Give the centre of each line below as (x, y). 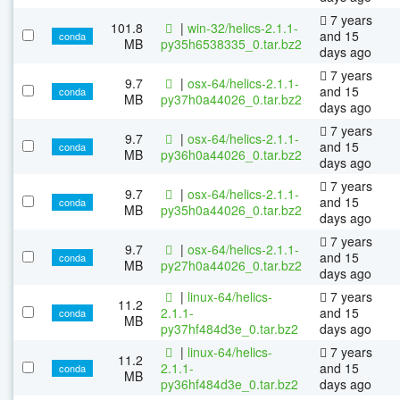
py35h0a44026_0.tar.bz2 (231, 209)
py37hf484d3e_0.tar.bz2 (229, 328)
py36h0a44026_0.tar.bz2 (231, 154)
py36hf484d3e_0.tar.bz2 (229, 383)
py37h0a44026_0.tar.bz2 (231, 99)
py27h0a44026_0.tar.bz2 (231, 265)
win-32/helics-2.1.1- (243, 27)
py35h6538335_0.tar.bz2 (231, 43)
